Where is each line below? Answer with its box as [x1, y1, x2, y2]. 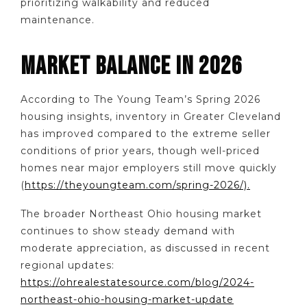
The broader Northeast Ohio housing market [21, 208, 262, 221]
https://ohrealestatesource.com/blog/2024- [21, 276, 254, 289]
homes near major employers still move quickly [21, 161, 277, 174]
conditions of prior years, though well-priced [21, 144, 260, 157]
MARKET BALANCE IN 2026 [21, 51, 243, 82]
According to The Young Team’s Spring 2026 [21, 93, 260, 106]
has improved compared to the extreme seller [21, 127, 271, 140]
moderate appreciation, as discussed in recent [21, 242, 270, 255]
